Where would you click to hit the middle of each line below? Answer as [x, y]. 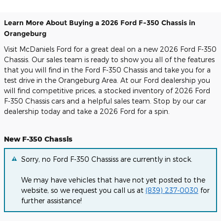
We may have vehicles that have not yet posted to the [113, 180]
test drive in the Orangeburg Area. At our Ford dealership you [107, 80]
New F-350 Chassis [38, 139]
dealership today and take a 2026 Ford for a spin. [87, 111]
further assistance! [52, 201]
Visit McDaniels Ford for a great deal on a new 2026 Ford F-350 [110, 49]
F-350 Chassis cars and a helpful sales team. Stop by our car [105, 101]
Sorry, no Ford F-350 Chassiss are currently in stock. [107, 159]
